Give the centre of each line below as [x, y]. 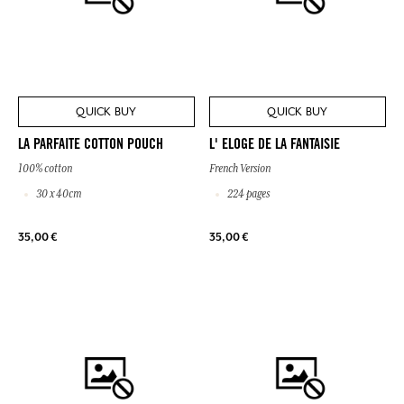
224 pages [248, 194]
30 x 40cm [58, 194]
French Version [240, 169]
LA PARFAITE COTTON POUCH [91, 146]
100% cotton [45, 169]
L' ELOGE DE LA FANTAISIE [275, 146]
